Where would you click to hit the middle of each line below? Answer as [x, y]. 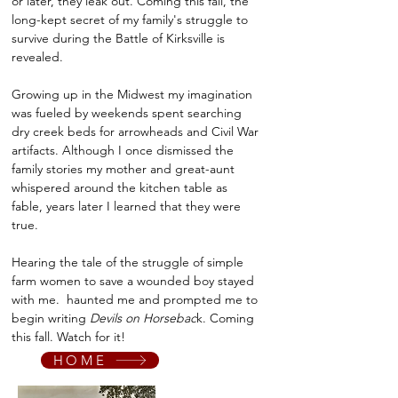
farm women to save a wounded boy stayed [133, 281]
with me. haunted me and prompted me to [135, 299]
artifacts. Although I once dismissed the [123, 150]
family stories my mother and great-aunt [123, 169]
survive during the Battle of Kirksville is [118, 38]
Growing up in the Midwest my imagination [132, 94]
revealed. [37, 57]
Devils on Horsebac [143, 318]
